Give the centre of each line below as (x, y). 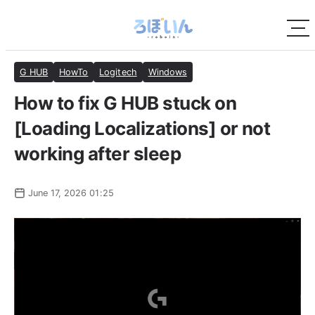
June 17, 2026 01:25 (71, 193)
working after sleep (98, 154)
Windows (167, 72)
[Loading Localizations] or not (142, 129)
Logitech (118, 72)
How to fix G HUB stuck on (126, 103)
